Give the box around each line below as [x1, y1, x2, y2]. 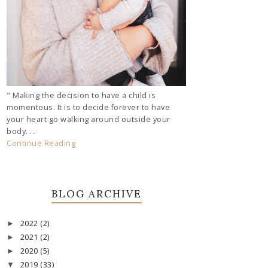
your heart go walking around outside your [7, 114, 170, 124]
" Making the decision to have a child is [7, 90, 156, 100]
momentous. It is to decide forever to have [7, 102, 170, 112]
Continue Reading [7, 138, 75, 148]
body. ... [7, 126, 36, 136]
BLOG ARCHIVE [51, 187, 142, 200]
